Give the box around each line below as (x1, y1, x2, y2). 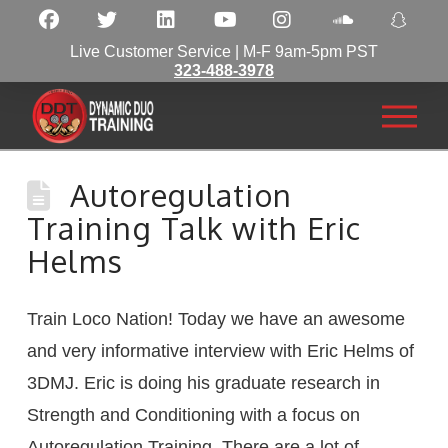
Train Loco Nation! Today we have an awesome (26, 308, 405, 329)
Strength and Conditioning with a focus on (26, 404, 360, 425)
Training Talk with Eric (26, 208, 362, 247)
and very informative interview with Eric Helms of (26, 340, 414, 361)
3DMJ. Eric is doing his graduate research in (26, 372, 380, 393)
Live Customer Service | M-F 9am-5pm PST (70, 43, 378, 61)
